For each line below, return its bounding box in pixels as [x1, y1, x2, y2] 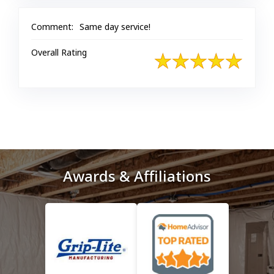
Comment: [31, 21, 73, 32]
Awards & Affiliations [63, 166, 211, 186]
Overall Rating [31, 46, 87, 58]
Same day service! [80, 21, 150, 32]
